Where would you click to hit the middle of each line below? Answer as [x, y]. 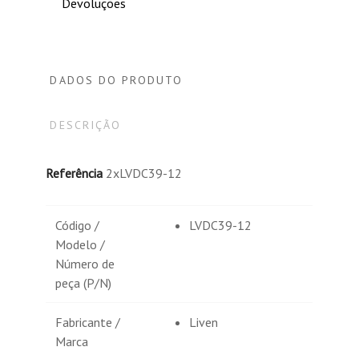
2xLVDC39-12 [144, 173]
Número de [85, 263]
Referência [75, 173]
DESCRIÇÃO [86, 125]
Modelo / [81, 244]
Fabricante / [88, 322]
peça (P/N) [84, 282]
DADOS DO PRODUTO [117, 80]
